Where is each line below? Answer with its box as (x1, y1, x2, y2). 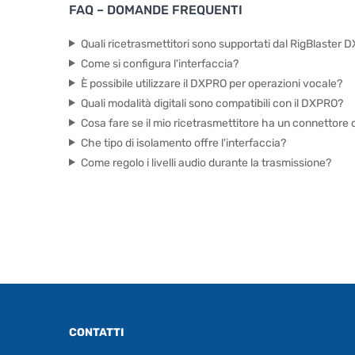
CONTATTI (69, 325, 124, 339)
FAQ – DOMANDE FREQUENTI (69, 2, 242, 17)
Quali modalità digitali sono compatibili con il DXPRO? (80, 96, 343, 110)
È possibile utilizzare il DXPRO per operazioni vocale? (80, 76, 342, 90)
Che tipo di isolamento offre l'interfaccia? (80, 136, 286, 150)
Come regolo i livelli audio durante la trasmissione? (80, 155, 331, 170)
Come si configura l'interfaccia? (80, 56, 239, 71)
